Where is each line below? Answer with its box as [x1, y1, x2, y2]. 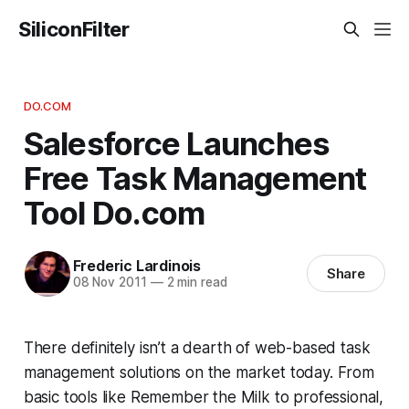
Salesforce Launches [23, 123, 330, 163]
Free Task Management [23, 158, 367, 197]
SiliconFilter [18, 17, 130, 41]
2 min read [163, 275, 227, 290]
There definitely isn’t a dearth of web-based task [23, 338, 371, 357]
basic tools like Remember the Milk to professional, [23, 387, 384, 406]
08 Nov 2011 [72, 275, 147, 290]
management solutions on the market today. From [23, 362, 374, 382]
